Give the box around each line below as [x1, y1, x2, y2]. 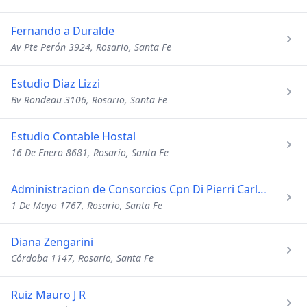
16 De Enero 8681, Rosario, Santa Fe [11, 146, 169, 159]
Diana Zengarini [11, 234, 93, 249]
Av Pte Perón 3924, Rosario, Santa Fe [11, 40, 171, 53]
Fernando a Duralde [11, 23, 114, 38]
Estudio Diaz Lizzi [11, 76, 100, 91]
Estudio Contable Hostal [11, 129, 136, 144]
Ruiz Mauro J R [11, 287, 86, 302]
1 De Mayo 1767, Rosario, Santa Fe [11, 199, 162, 212]
